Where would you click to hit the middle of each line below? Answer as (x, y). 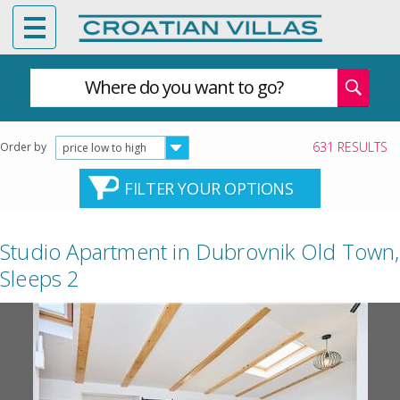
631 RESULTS (350, 147)
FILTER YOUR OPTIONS (209, 188)
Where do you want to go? (184, 87)
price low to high (104, 148)
